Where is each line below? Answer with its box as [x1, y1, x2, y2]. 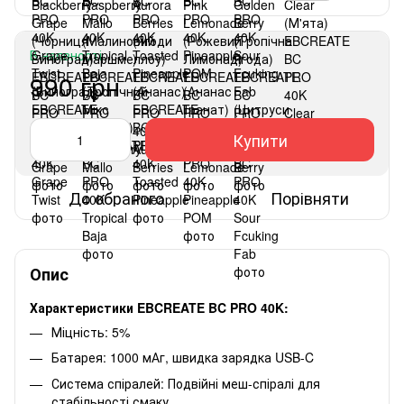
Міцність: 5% [51, 322, 133, 341]
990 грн [30, 67, 120, 104]
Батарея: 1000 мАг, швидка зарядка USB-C [51, 348, 314, 367]
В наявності [30, 45, 102, 64]
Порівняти [271, 185, 349, 209]
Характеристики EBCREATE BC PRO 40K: [30, 298, 289, 317]
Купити [232, 127, 288, 151]
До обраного [68, 185, 164, 209]
